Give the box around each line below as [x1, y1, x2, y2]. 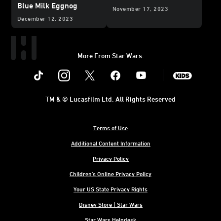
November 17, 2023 [112, 5, 169, 12]
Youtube [141, 64, 169, 73]
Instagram [64, 64, 99, 73]
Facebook [115, 64, 148, 73]
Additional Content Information [71, 140, 150, 147]
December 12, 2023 [17, 15, 74, 22]
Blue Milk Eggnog [17, 1, 77, 10]
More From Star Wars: [77, 51, 144, 60]
